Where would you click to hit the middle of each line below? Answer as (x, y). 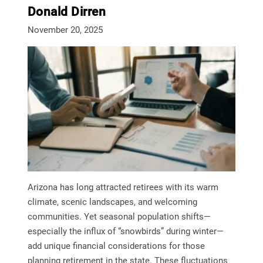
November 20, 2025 (65, 30)
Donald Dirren (67, 12)
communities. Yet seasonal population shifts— (119, 217)
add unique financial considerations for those (116, 246)
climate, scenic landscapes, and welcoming (112, 202)
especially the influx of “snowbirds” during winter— (125, 232)
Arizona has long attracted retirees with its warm (123, 188)
